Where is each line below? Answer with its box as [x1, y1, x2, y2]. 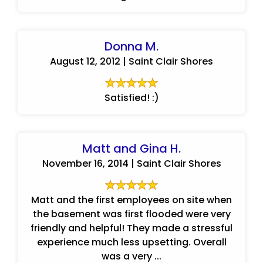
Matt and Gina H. [82, 140, 181, 157]
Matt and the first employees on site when [31, 193, 232, 207]
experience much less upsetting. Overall [36, 235, 227, 249]
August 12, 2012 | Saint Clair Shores [50, 55, 213, 68]
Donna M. [104, 38, 159, 55]
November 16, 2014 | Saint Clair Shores [42, 157, 221, 170]
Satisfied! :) [104, 91, 159, 104]
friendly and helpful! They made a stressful [31, 221, 191, 235]
